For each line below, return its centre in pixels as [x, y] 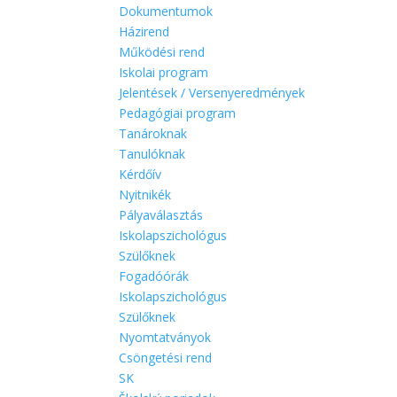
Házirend [144, 31]
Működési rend [162, 52]
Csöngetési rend [166, 358]
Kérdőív [140, 174]
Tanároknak [153, 133]
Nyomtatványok [165, 337]
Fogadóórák [154, 276]
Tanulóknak [152, 154]
